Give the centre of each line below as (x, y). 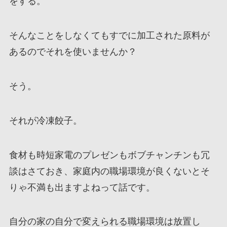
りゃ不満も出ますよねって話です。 (82, 187)
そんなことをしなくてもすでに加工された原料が (109, 36)
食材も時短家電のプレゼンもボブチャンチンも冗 (109, 155)
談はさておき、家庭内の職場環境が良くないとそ (109, 171)
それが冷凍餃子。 (45, 120)
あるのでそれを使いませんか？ (73, 52)
